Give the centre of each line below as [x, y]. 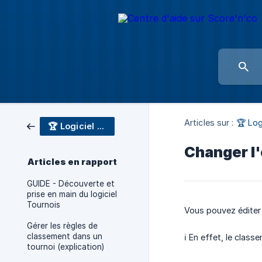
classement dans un [65, 236]
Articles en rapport [72, 162]
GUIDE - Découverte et [71, 184]
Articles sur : [209, 123]
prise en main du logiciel [72, 194]
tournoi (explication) [65, 247]
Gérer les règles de [62, 226]
